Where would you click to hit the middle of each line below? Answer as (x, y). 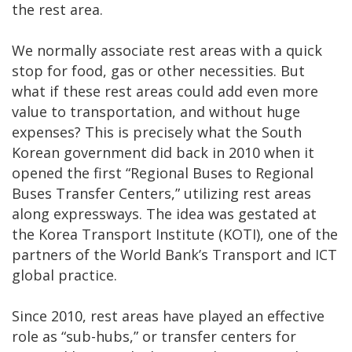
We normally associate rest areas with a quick (167, 51)
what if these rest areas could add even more (165, 92)
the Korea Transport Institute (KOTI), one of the (175, 235)
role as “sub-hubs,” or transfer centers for (154, 337)
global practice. (64, 275)
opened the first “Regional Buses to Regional (163, 173)
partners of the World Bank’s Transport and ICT (174, 255)
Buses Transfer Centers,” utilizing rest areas (161, 194)
